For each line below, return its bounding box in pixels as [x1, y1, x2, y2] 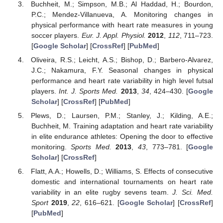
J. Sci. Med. [172, 188, 214, 197]
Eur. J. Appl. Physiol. [81, 31, 146, 39]
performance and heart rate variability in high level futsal [31, 76, 213, 85]
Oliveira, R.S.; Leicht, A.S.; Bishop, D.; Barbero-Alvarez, [31, 55, 213, 64]
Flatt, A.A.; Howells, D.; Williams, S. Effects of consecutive [31, 167, 213, 176]
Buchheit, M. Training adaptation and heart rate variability [31, 122, 213, 130]
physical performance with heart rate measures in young [31, 20, 213, 29]
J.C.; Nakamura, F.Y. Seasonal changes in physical [31, 66, 213, 74]
